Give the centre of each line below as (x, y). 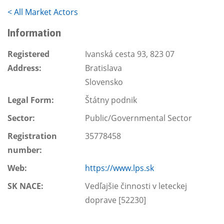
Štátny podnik (111, 100)
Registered (28, 54)
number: (26, 150)
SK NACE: (26, 186)
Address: (24, 68)
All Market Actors (46, 12)
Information (34, 33)
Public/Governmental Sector (138, 118)
